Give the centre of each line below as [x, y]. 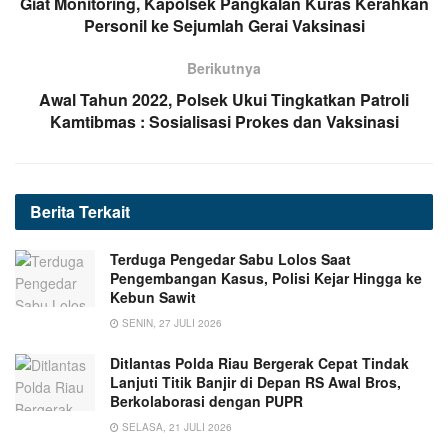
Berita [54, 211]
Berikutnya [224, 67]
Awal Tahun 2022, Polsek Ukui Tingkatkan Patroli [224, 99]
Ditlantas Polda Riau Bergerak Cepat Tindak [259, 362]
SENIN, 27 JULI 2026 [170, 322]
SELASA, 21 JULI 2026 [175, 426]
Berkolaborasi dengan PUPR [206, 400]
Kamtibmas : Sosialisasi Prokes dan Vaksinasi [224, 121]
